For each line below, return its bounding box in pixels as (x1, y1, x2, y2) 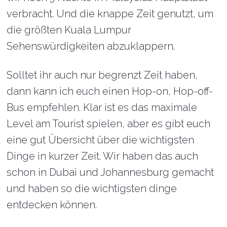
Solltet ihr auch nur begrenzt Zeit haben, (7, 69, 198, 81)
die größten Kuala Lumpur (7, 24, 132, 36)
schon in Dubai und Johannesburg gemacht (7, 166, 214, 178)
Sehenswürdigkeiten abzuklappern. (7, 40, 175, 52)
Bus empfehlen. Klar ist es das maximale (7, 101, 198, 113)
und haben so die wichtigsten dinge (7, 182, 177, 195)
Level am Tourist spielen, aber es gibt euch (7, 118, 211, 130)
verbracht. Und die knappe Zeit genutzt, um (7, 8, 214, 20)
